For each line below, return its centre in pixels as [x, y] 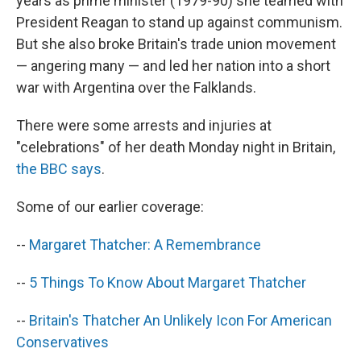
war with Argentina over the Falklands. [136, 87]
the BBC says [59, 169]
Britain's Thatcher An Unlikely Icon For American [180, 320]
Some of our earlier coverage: [110, 207]
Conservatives [62, 342]
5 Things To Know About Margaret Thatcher [168, 282]
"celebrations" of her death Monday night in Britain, [176, 147]
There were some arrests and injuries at [144, 125]
